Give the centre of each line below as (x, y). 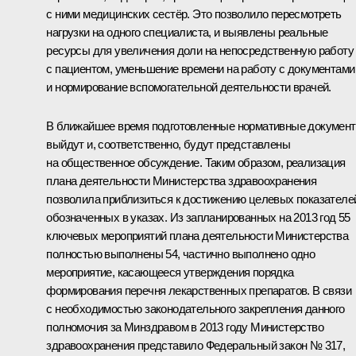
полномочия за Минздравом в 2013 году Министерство (185, 327)
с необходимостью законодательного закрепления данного (195, 308)
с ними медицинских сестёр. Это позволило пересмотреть (194, 14)
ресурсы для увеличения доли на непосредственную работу (200, 50)
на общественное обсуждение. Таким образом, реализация (196, 162)
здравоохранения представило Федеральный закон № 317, (196, 345)
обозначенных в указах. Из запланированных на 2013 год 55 (198, 217)
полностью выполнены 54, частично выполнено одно (181, 253)
